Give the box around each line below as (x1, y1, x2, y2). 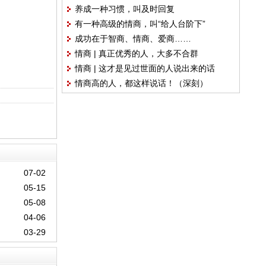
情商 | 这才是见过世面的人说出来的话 (74, 64, 215, 73)
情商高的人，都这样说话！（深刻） (74, 78, 208, 88)
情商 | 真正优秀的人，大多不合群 (74, 49, 198, 58)
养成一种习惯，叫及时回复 (74, 4, 175, 14)
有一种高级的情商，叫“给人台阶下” (74, 19, 205, 28)
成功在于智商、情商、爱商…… (74, 34, 191, 43)
